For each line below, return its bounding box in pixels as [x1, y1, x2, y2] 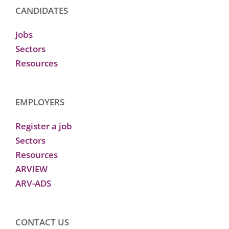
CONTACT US [15, 216, 69, 228]
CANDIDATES [15, 4, 68, 16]
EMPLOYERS [15, 96, 64, 108]
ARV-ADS [15, 177, 51, 189]
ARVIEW [15, 163, 48, 175]
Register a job [15, 120, 72, 132]
